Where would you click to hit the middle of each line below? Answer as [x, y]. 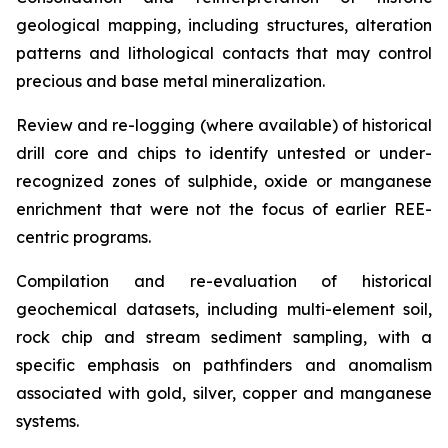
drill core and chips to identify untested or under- [224, 153]
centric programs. [83, 237]
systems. [47, 421]
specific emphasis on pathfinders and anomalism [224, 365]
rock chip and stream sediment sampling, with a [224, 337]
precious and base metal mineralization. [170, 81]
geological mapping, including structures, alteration [224, 25]
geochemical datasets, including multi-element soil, [224, 309]
